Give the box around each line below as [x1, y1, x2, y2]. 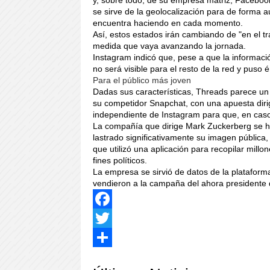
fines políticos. [93, 155, 148, 166]
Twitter [93, 231, 122, 243]
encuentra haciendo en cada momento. [93, 18, 243, 28]
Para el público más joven [93, 75, 192, 86]
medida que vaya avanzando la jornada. [93, 41, 246, 51]
